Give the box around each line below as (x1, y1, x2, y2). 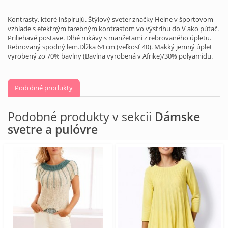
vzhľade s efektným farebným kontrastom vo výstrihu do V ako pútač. (8, 23, 219, 33)
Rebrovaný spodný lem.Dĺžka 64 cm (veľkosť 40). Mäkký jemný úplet (8, 42, 212, 51)
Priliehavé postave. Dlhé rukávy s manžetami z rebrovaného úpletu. (8, 33, 211, 42)
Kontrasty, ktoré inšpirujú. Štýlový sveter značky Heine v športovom (8, 14, 213, 24)
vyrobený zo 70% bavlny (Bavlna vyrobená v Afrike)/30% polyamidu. (8, 51, 213, 61)
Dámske (155, 108, 200, 125)
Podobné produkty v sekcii (8, 108, 155, 125)
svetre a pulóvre (8, 121, 98, 137)
